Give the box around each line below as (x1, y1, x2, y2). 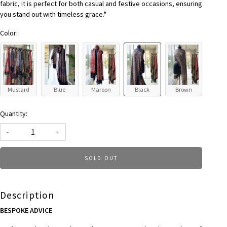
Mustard (7, 85, 29, 93)
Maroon (91, 85, 111, 93)
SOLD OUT (84, 154, 118, 162)
